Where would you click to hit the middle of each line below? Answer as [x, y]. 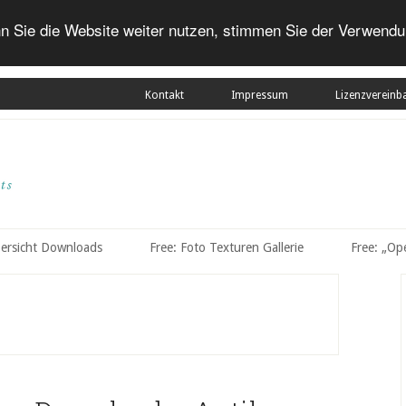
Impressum [260, 95]
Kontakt [164, 95]
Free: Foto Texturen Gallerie [227, 247]
